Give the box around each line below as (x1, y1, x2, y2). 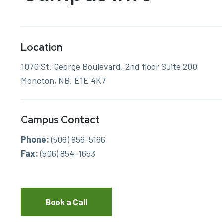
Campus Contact (21, 113, 100, 126)
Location (21, 40, 62, 54)
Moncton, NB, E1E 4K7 (21, 74, 106, 86)
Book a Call (46, 196, 87, 207)
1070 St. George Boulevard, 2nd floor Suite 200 (21, 60, 197, 72)
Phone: (21, 133, 49, 145)
